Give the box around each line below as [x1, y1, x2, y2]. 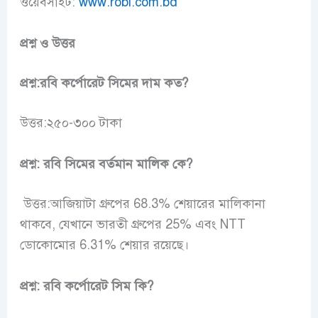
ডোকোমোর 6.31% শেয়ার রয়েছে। [19, 236, 189, 253]
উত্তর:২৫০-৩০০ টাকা [19, 115, 122, 131]
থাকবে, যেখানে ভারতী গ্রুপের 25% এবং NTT [19, 216, 246, 232]
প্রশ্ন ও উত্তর [19, 35, 75, 52]
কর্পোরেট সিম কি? [64, 278, 153, 294]
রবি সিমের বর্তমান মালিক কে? [43, 155, 192, 172]
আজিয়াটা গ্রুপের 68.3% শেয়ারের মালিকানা [50, 195, 265, 212]
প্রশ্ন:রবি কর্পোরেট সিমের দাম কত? [19, 75, 188, 92]
